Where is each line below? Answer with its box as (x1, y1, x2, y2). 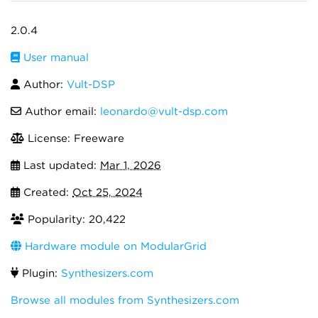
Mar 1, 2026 (100, 159, 161, 172)
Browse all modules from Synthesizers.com (11, 294, 239, 307)
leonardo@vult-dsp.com (100, 105, 228, 118)
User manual (20, 51, 89, 64)
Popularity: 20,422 (24, 213, 126, 226)
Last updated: (20, 159, 100, 172)
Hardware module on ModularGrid (21, 240, 207, 253)
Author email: (21, 105, 100, 118)
